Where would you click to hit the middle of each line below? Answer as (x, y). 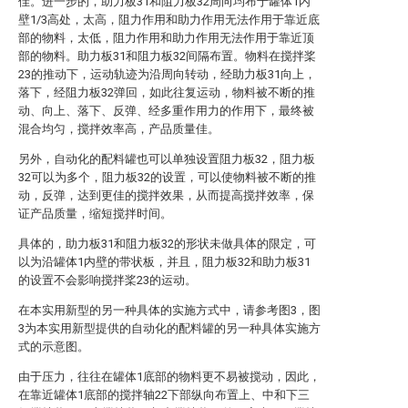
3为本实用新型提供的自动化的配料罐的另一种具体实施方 (169, 328)
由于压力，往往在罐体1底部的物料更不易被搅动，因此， (169, 377)
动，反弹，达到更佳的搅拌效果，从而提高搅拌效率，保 (166, 195)
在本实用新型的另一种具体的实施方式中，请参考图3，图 (169, 310)
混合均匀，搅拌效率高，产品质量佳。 (119, 129)
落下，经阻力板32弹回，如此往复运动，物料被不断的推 (167, 92)
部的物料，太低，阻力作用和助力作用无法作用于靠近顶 (166, 38)
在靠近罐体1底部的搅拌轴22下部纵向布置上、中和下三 (164, 395)
